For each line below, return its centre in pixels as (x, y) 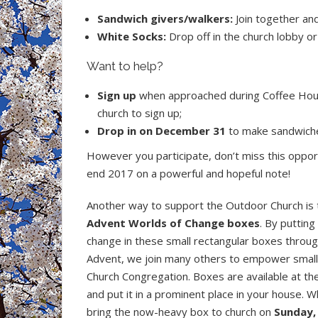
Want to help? (125, 66)
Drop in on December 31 (161, 131)
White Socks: (132, 36)
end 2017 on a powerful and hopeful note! (188, 173)
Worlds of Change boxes (194, 223)
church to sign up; (139, 113)
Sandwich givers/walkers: (166, 18)
